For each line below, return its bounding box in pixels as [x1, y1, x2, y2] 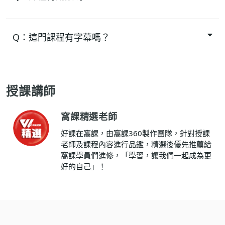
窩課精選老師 [61, 110, 118, 123]
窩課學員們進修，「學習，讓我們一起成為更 [61, 150, 211, 160]
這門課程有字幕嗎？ [29, 31, 110, 43]
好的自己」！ [61, 161, 106, 171]
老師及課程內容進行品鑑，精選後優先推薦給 [61, 139, 211, 149]
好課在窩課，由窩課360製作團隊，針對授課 [61, 128, 210, 138]
